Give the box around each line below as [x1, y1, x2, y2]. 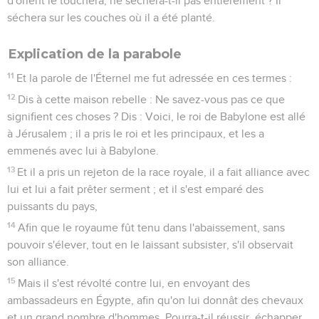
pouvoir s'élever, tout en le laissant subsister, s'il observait [7, 239, 293, 251]
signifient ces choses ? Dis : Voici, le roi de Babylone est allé [7, 110, 305, 122]
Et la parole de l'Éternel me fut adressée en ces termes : [16, 72, 293, 84]
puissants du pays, [7, 200, 98, 212]
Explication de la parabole [9, 46, 182, 62]
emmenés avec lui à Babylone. [7, 145, 159, 157]
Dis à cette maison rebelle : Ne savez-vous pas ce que [18, 93, 286, 105]
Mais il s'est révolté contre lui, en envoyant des [18, 277, 251, 289]
